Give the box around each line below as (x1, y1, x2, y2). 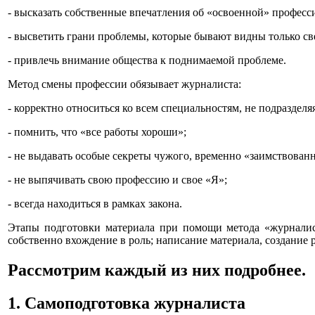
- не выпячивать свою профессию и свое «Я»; (8, 173, 227, 186)
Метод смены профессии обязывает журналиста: (8, 77, 241, 90)
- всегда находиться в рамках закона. (8, 197, 182, 210)
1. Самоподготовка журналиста (8, 293, 245, 312)
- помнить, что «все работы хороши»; (8, 125, 186, 138)
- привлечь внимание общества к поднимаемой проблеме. (8, 53, 286, 66)
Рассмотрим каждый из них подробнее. (8, 260, 306, 279)
